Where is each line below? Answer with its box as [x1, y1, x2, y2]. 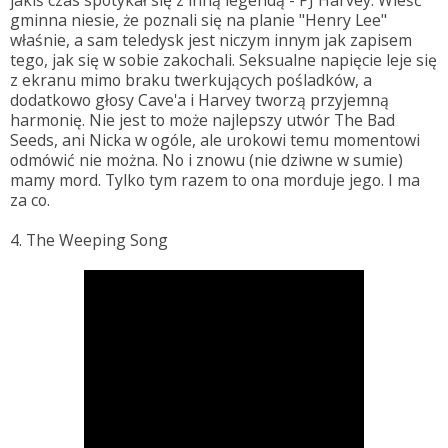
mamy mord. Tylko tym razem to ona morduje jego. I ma [10, 168, 420, 191]
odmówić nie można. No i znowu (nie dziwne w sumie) [10, 148, 403, 171]
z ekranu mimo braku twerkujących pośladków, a [10, 68, 372, 91]
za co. [10, 188, 50, 211]
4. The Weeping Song [10, 228, 168, 251]
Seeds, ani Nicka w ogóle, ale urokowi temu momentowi [10, 128, 420, 151]
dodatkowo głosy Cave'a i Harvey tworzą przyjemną [10, 88, 389, 111]
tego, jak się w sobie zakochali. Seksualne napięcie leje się [10, 48, 437, 71]
